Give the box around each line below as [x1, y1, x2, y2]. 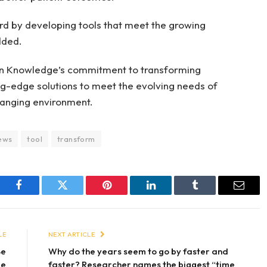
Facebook [17, 188, 60, 200]
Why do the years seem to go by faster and [48, 245, 228, 257]
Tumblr [194, 188, 226, 200]
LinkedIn [150, 188, 190, 200]
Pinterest [105, 188, 144, 200]
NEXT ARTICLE [48, 229, 97, 238]
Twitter [61, 188, 93, 200]
